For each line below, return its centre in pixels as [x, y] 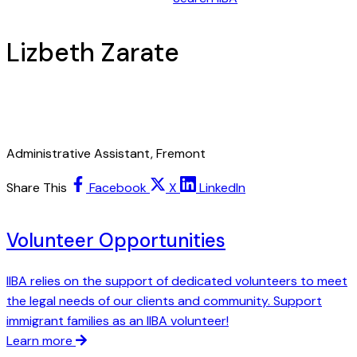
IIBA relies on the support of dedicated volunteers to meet [177, 280]
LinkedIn [222, 187]
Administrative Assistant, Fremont [106, 153]
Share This [37, 187]
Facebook [118, 187]
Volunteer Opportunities [116, 240]
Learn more [39, 340]
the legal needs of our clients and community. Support [164, 300]
